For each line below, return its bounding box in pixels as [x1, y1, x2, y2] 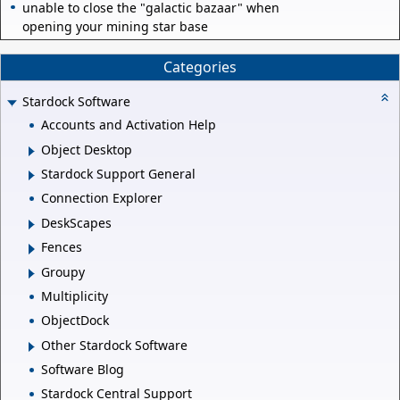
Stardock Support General [41, 165, 196, 183]
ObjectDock [41, 312, 109, 329]
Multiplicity [41, 287, 108, 304]
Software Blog [41, 361, 124, 379]
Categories [163, 57, 237, 78]
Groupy [41, 262, 85, 280]
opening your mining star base [22, 17, 208, 35]
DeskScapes [41, 213, 112, 231]
